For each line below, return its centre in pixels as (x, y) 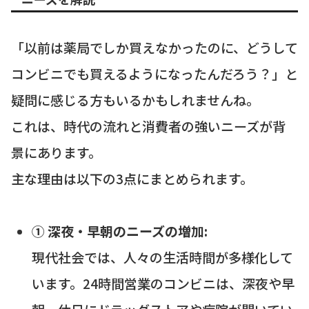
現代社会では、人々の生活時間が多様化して (162, 257)
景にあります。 (56, 152)
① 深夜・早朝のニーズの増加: (119, 231)
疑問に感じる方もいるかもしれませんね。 (135, 100)
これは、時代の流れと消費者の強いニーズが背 (148, 126)
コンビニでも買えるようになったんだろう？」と (154, 73)
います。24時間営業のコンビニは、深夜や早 (163, 283)
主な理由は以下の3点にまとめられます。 (132, 178)
